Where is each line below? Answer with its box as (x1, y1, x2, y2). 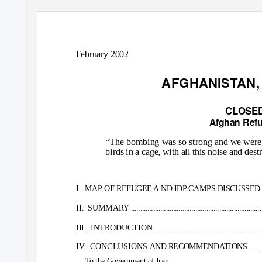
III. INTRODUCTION (75, 223, 153, 232)
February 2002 (75, 49, 129, 59)
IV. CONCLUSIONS (75, 242, 148, 251)
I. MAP (75, 184, 102, 194)
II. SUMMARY (75, 203, 130, 212)
